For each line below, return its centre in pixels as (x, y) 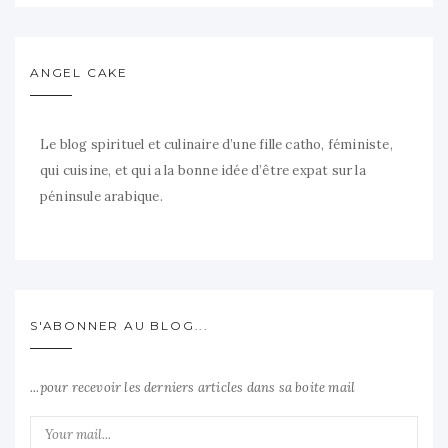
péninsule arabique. (101, 197)
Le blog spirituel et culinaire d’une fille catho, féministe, (216, 145)
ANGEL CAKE (79, 73)
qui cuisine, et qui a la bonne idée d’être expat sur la (203, 171)
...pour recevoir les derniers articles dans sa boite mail (193, 388)
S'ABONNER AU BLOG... (119, 326)
